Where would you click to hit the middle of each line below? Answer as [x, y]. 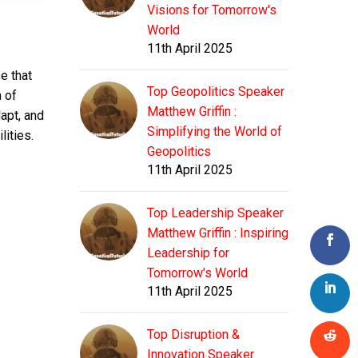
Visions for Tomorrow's [212, 10]
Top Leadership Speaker [215, 213]
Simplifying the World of [215, 132]
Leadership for [188, 253]
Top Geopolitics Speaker [216, 92]
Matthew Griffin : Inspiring [218, 233]
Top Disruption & [193, 335]
